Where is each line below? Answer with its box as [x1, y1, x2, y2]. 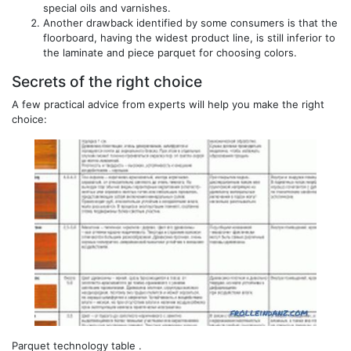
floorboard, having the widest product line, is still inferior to [43, 31, 335, 44]
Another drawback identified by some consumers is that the [43, 16, 338, 29]
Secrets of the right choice [12, 71, 202, 91]
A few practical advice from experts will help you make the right [12, 97, 324, 110]
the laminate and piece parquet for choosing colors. [43, 45, 297, 59]
